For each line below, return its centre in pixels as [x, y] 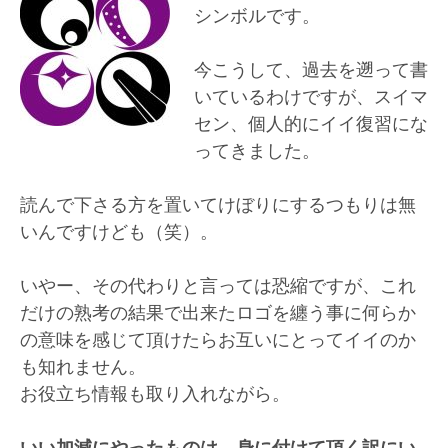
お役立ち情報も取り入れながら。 [155, 393]
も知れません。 [83, 366]
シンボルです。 [257, 15]
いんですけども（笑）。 [119, 231]
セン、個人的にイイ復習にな [311, 123]
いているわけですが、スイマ [311, 96]
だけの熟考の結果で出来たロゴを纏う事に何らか [218, 312]
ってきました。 [257, 150]
